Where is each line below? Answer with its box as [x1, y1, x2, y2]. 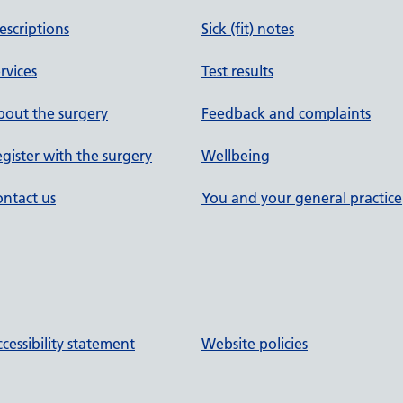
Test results [201, 62, 273, 80]
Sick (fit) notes [201, 20, 294, 38]
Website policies [201, 334, 308, 353]
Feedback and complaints [201, 104, 371, 122]
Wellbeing [201, 147, 270, 165]
